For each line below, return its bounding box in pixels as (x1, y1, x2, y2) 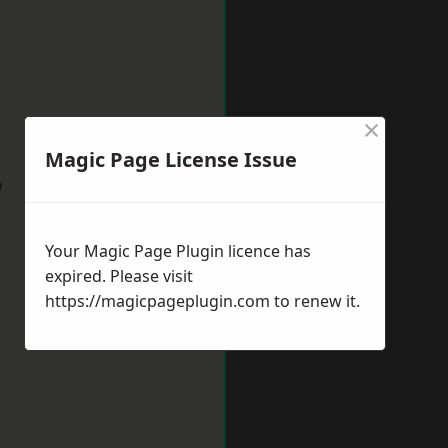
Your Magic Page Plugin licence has (45, 240, 311, 262)
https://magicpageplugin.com (45, 290, 270, 312)
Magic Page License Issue (45, 146, 297, 173)
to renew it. (270, 290, 360, 312)
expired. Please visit (45, 265, 193, 287)
